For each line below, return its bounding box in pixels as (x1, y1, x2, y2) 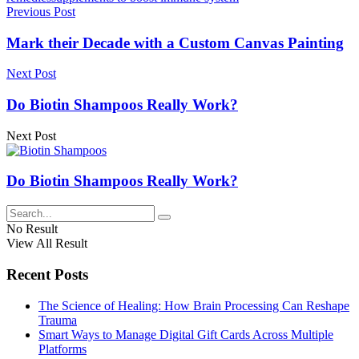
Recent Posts (6, 265, 88, 283)
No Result (6, 222, 58, 236)
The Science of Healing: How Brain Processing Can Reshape (38, 298, 349, 313)
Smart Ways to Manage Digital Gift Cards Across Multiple (38, 327, 333, 341)
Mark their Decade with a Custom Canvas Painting (6, 34, 344, 51)
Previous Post (6, 4, 75, 18)
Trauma (38, 313, 77, 327)
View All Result (6, 236, 87, 251)
